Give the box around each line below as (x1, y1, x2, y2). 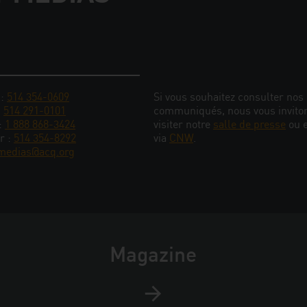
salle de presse (213, 117, 286, 132)
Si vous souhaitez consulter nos (153, 90, 304, 104)
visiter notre (153, 117, 213, 132)
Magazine (110, 241, 197, 267)
